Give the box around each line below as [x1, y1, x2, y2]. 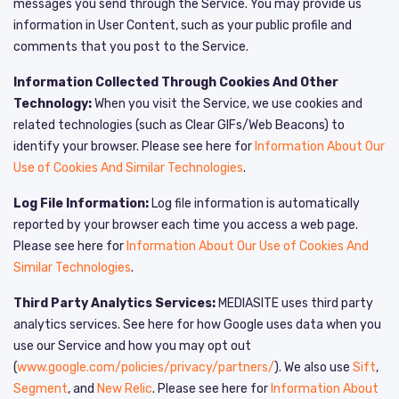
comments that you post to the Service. [13, 38, 248, 54]
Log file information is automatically [149, 195, 360, 211]
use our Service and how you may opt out [13, 338, 251, 354]
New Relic [97, 380, 152, 396]
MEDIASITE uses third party [216, 295, 373, 311]
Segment [13, 380, 68, 396]
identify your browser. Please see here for [13, 138, 255, 154]
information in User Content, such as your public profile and [13, 17, 352, 33]
